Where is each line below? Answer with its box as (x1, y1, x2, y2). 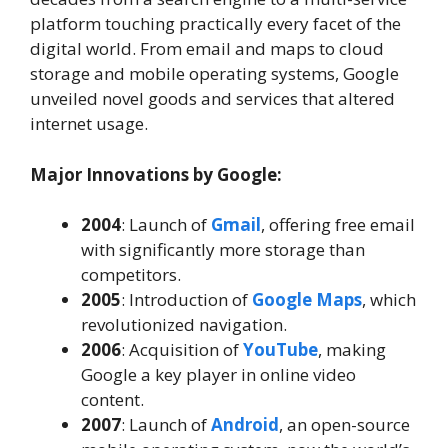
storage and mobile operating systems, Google (30, 62, 399, 85)
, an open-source (279, 413, 410, 436)
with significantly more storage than (81, 238, 365, 261)
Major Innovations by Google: (30, 162, 282, 186)
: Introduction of (121, 288, 252, 311)
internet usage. (30, 112, 148, 135)
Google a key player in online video (81, 363, 356, 386)
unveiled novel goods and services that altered (30, 87, 395, 110)
